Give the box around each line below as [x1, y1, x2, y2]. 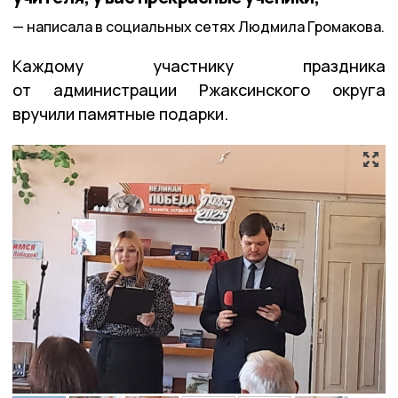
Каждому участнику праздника [12, 54, 386, 76]
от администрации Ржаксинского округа [12, 78, 386, 100]
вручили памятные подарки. [12, 102, 228, 124]
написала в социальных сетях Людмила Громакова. [27, 16, 385, 36]
